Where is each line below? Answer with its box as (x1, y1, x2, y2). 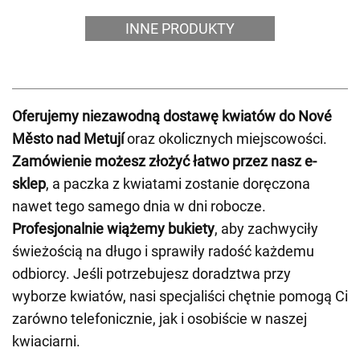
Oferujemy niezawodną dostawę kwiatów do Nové (12, 108, 332, 125)
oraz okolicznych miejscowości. (124, 130, 327, 147)
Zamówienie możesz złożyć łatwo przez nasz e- (12, 153, 317, 170)
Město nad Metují (12, 130, 124, 147)
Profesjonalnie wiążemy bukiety (12, 220, 215, 237)
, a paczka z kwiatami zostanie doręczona (46, 175, 310, 192)
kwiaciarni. (12, 333, 80, 350)
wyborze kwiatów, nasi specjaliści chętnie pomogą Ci (12, 288, 348, 305)
